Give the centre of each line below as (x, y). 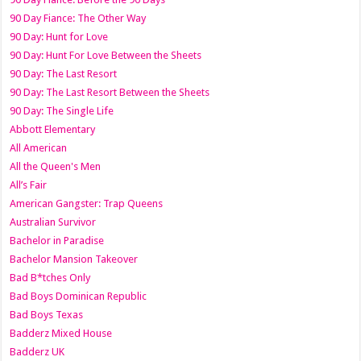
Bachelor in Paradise (57, 240)
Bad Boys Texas (47, 314)
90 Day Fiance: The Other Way (78, 18)
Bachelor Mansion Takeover (74, 259)
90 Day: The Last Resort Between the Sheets (110, 92)
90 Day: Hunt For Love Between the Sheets (106, 55)
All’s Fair (29, 185)
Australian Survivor (53, 222)
